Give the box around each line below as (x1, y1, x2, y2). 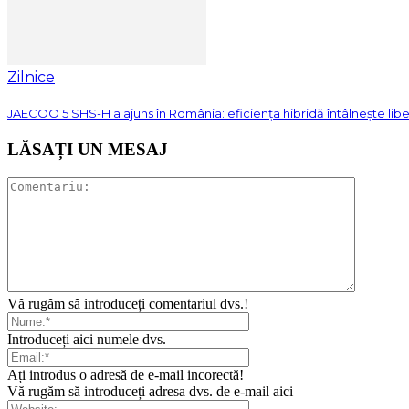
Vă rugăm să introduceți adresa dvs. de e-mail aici (7, 383, 293, 399)
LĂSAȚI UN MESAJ (7, 140, 168, 160)
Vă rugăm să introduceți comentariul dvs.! (7, 295, 248, 311)
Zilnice (7, 68, 55, 86)
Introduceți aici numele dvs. (7, 330, 166, 347)
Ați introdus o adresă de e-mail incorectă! (7, 366, 244, 383)
